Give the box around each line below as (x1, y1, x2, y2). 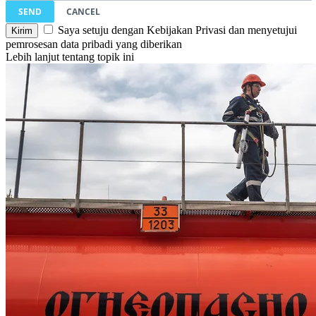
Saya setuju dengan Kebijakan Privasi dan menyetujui (58, 23, 297, 36)
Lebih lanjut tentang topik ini (6, 50, 134, 63)
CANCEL (66, 5, 100, 18)
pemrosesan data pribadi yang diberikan (6, 37, 182, 50)
